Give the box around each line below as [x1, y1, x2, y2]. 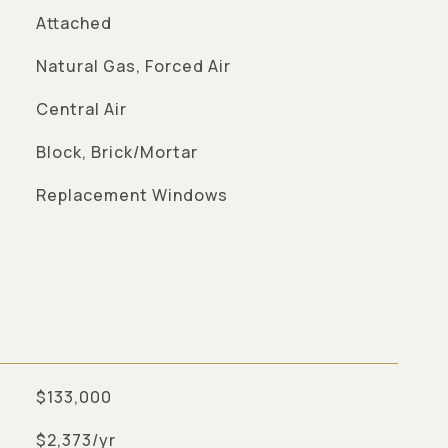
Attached [35, 12, 112, 34]
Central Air [35, 98, 127, 120]
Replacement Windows [35, 184, 228, 206]
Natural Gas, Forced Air [35, 55, 231, 77]
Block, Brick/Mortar [35, 141, 198, 163]
